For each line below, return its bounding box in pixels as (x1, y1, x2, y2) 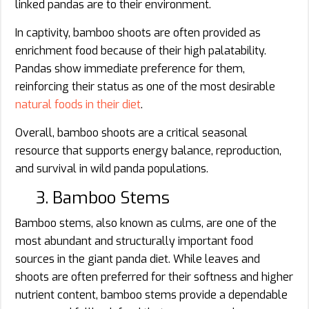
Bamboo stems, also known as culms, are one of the (15, 215, 277, 230)
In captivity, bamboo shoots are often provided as (15, 25, 261, 40)
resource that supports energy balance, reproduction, (15, 143, 281, 158)
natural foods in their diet (15, 97, 141, 112)
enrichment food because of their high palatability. (15, 43, 266, 58)
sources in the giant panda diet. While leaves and (15, 251, 260, 266)
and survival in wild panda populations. (15, 161, 208, 176)
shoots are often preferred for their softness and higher (15, 269, 293, 284)
